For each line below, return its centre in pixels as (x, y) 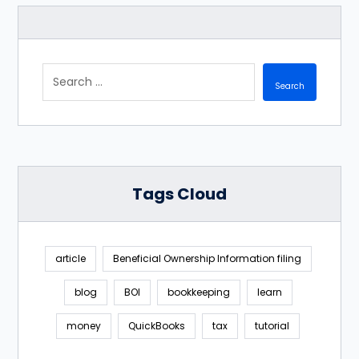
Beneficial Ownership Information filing (207, 258)
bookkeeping (198, 292)
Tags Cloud (179, 194)
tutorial (272, 326)
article (70, 258)
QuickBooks (157, 326)
